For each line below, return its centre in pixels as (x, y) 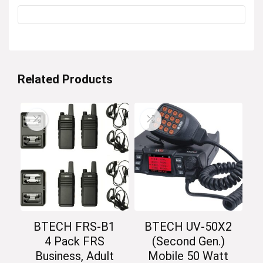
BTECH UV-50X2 (188, 227)
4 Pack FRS (74, 242)
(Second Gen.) (188, 242)
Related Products (65, 79)
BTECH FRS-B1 (75, 227)
